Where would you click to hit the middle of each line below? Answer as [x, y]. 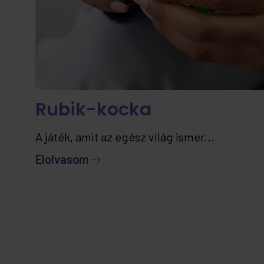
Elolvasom [63, 159]
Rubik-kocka [93, 110]
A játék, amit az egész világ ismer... [125, 137]
